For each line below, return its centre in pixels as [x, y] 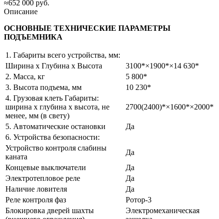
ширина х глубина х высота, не [57, 107]
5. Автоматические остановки [55, 126]
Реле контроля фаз [36, 199]
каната [16, 156]
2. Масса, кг [25, 76]
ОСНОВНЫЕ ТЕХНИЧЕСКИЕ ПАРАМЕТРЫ [87, 28]
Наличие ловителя [36, 189]
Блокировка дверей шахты [50, 210]
